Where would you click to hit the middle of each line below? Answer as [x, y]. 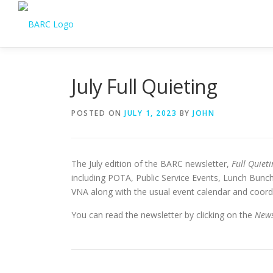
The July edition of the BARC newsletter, [151, 163]
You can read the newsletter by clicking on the [163, 214]
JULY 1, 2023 [151, 113]
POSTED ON [98, 113]
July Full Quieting [144, 86]
